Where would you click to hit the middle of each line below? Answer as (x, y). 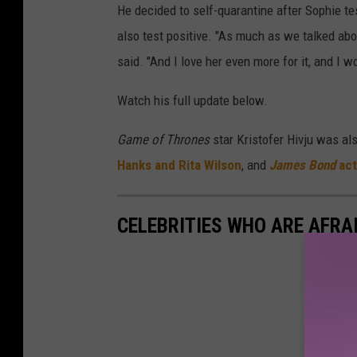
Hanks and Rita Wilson (179, 165)
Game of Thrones (165, 139)
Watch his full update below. (192, 100)
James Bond (302, 165)
